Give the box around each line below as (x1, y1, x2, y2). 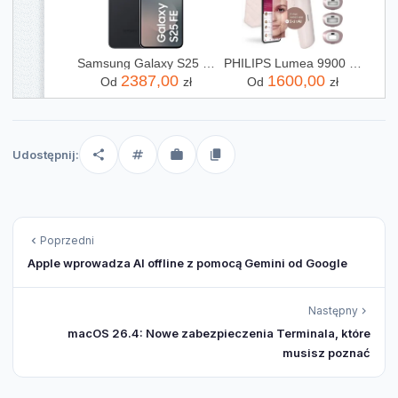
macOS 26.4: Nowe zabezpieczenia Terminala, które (68, 325, 370, 340)
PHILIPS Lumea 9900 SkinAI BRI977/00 (348, 55, 362, 70)
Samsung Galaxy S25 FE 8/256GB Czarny (202, 55, 215, 70)
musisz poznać (283, 345, 370, 360)
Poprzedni (40, 233, 94, 247)
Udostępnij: (12, 147, 79, 162)
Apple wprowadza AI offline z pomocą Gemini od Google (28, 255, 347, 270)
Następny (308, 303, 358, 317)
